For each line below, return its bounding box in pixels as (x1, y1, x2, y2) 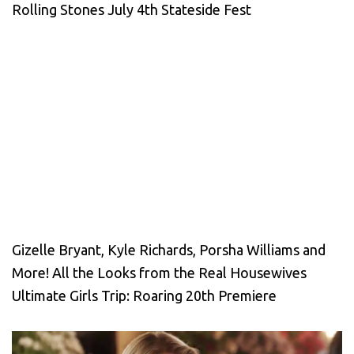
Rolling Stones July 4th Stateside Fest (12, 2, 251, 18)
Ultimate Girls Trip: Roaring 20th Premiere (12, 288, 277, 304)
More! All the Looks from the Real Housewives (12, 265, 307, 281)
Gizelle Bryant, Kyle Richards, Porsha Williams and (12, 242, 326, 258)
